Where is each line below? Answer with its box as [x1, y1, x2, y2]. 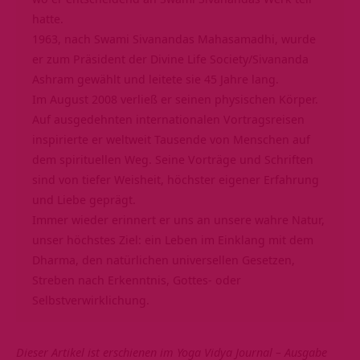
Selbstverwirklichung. [32, 292, 149, 309]
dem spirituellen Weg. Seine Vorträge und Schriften [32, 151, 313, 168]
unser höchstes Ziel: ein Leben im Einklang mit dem [32, 231, 313, 248]
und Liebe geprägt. [32, 191, 136, 208]
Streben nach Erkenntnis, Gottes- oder [32, 272, 241, 288]
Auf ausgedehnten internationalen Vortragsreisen [32, 111, 305, 128]
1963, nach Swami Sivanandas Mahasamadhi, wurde [32, 31, 316, 47]
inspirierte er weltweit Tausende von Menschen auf [32, 131, 310, 148]
